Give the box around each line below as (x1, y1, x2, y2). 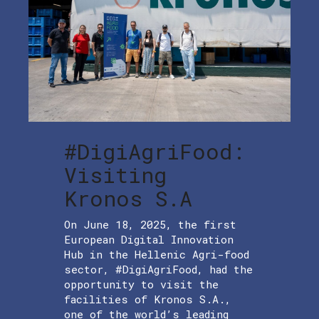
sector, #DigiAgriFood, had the (64, 262, 253, 277)
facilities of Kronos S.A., (64, 292, 231, 307)
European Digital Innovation (64, 232, 234, 247)
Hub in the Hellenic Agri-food (64, 247, 249, 262)
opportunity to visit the (64, 277, 219, 292)
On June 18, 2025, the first (64, 217, 236, 232)
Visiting (64, 161, 167, 189)
